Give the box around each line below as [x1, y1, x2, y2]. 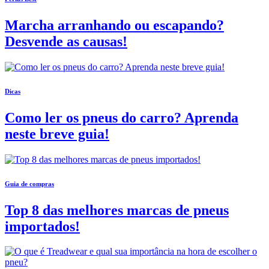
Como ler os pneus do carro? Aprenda [5, 109, 238, 125]
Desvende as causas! [5, 33, 127, 49]
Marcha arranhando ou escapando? [5, 17, 224, 33]
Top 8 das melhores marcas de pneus [5, 202, 229, 218]
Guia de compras [5, 180, 54, 187]
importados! [5, 218, 80, 234]
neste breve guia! [5, 125, 109, 142]
